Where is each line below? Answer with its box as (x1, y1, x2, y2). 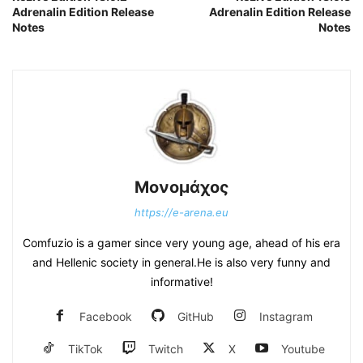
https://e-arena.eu (135, 206, 228, 220)
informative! (150, 275, 213, 289)
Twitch (147, 342, 183, 357)
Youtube (280, 342, 325, 357)
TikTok (67, 342, 103, 357)
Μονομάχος (134, 177, 229, 198)
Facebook (79, 310, 132, 324)
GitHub (177, 310, 214, 324)
